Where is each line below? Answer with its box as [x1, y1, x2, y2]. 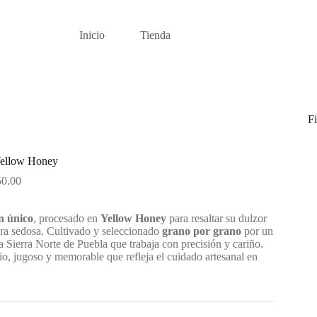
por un [241, 225, 273, 238]
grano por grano [161, 225, 241, 238]
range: [20, 187, 48, 200]
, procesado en [33, 212, 100, 225]
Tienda [140, 29, 171, 41]
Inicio [79, 29, 105, 41]
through [20, 212, 55, 225]
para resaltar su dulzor [166, 212, 267, 225]
